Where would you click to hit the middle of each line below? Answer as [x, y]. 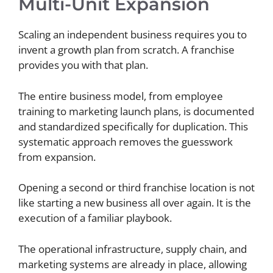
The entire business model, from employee [121, 96]
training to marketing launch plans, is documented [136, 111]
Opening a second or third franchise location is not [136, 187]
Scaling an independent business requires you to [133, 34]
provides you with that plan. [83, 65]
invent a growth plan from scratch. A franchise [126, 50]
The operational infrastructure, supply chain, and [133, 249]
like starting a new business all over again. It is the [135, 203]
